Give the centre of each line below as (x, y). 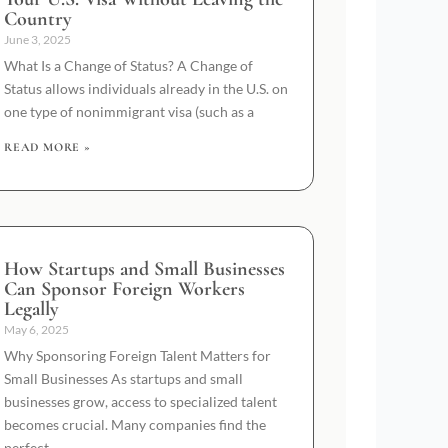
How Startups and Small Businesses (144, 268)
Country (38, 18)
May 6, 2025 (36, 329)
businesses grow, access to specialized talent (140, 401)
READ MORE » (47, 146)
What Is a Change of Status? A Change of (128, 65)
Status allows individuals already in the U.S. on (146, 88)
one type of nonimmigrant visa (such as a (129, 111)
